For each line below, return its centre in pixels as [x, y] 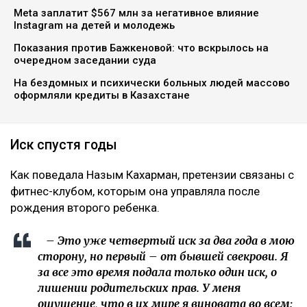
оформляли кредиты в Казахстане [102, 96]
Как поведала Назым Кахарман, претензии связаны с [152, 175]
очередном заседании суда [85, 61]
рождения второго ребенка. [85, 208]
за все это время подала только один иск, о [157, 272]
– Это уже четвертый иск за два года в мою [166, 241]
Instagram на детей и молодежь [94, 26]
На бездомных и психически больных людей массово [152, 83]
